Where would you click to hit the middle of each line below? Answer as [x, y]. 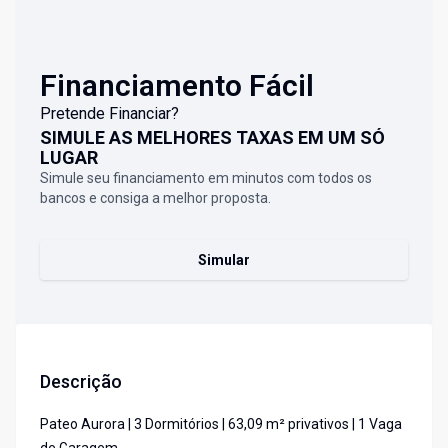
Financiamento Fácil [177, 86]
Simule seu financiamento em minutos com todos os [206, 178]
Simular [224, 260]
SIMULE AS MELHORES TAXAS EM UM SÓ [212, 138]
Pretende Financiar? [109, 114]
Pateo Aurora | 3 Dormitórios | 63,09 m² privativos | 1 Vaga [221, 424]
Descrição [81, 382]
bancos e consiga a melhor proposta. [155, 198]
